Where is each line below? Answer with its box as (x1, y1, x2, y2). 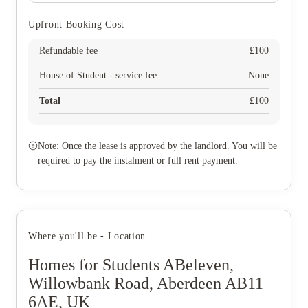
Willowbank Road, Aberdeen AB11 (28, 274, 263, 292)
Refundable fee (39, 45, 98, 56)
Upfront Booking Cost (28, 19, 124, 30)
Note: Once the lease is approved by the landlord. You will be (38, 141, 277, 151)
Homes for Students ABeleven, (28, 255, 234, 274)
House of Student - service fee (39, 70, 157, 80)
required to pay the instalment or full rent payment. (38, 155, 238, 166)
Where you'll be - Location (28, 231, 146, 241)
